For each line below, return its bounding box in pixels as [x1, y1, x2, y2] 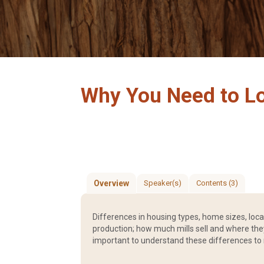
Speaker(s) [144, 179, 181, 188]
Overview [94, 179, 129, 189]
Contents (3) [196, 179, 238, 188]
